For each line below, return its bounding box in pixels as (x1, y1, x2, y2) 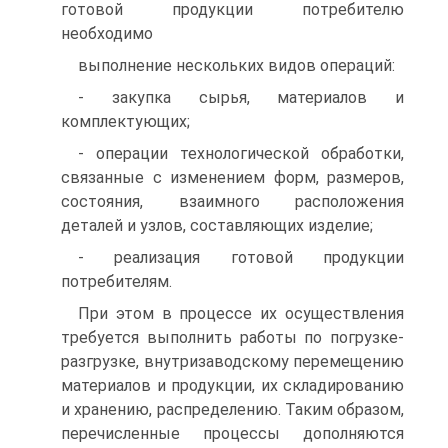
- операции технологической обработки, (78, 144, 404, 163)
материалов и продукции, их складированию (61, 376, 404, 395)
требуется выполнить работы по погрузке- (61, 328, 404, 347)
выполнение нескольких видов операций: (78, 56, 395, 75)
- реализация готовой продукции (78, 248, 404, 267)
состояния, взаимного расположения (61, 192, 404, 211)
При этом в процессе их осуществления (78, 304, 404, 323)
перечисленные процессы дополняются (61, 424, 404, 443)
